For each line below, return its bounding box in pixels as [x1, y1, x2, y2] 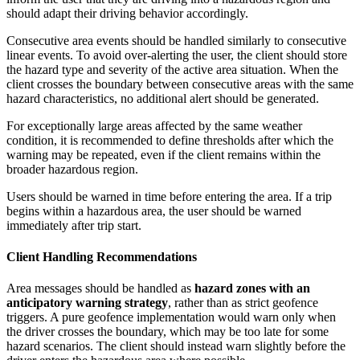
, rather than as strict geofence [168, 296, 318, 310]
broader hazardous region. [6, 162, 138, 176]
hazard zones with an [194, 281, 310, 296]
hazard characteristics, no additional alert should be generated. [6, 91, 319, 105]
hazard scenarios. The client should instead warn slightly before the [6, 339, 346, 354]
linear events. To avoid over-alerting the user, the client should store [6, 47, 347, 62]
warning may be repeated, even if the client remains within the [6, 147, 321, 162]
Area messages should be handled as [6, 281, 194, 296]
